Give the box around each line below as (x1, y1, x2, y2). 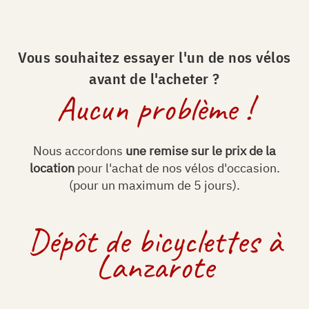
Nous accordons (33, 143, 126, 159)
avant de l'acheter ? (89, 68, 220, 88)
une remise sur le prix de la (126, 143, 276, 159)
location (29, 160, 77, 176)
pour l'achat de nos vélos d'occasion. (77, 160, 280, 176)
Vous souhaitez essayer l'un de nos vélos (18, 47, 291, 67)
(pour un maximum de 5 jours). (69, 177, 240, 193)
